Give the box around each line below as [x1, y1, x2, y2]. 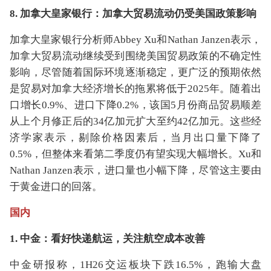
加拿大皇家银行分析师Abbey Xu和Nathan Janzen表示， [10, 34, 261, 45]
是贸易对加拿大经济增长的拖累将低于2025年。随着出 [10, 83, 261, 94]
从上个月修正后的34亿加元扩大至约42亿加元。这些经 [10, 116, 261, 127]
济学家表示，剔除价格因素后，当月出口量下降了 [10, 132, 261, 143]
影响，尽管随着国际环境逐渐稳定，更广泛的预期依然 [10, 67, 261, 78]
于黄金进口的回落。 [10, 181, 102, 192]
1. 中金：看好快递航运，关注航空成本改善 [10, 233, 205, 244]
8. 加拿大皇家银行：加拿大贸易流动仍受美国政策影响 [10, 8, 256, 19]
